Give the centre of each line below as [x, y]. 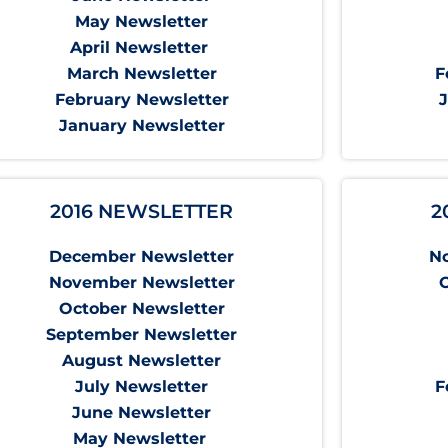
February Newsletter [141, 100]
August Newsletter [142, 361]
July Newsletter [142, 387]
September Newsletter [142, 335]
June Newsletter [142, 413]
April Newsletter [142, 48]
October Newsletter [141, 309]
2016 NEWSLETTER [142, 212]
